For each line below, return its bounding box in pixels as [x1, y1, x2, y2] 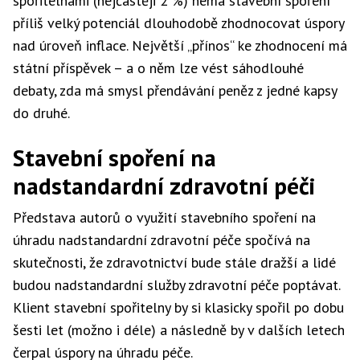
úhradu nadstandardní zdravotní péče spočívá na [13, 231, 310, 249]
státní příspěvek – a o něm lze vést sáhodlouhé [13, 59, 304, 77]
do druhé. [13, 104, 70, 122]
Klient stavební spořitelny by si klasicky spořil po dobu [13, 298, 344, 317]
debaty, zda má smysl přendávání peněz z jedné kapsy [13, 81, 337, 100]
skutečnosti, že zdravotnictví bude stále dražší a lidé [13, 253, 336, 272]
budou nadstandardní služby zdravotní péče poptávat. [13, 276, 340, 294]
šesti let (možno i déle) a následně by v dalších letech [13, 321, 345, 339]
